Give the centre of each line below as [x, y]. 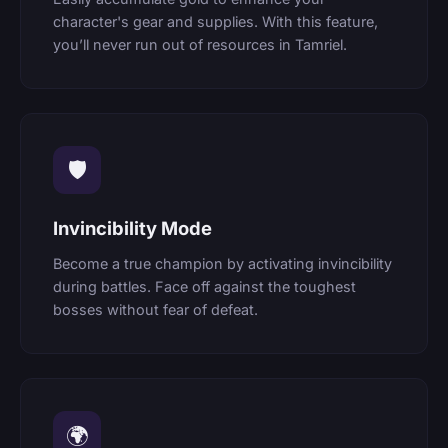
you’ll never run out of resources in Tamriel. [200, 44]
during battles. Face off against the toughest [204, 287]
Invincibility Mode [132, 227]
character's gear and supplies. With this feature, [215, 21]
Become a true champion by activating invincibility [222, 264]
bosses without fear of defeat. [155, 310]
